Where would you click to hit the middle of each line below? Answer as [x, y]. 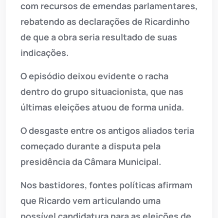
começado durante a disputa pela [91, 146]
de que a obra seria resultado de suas [99, 37]
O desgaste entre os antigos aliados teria [107, 131]
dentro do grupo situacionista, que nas [102, 92]
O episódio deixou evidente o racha [94, 76]
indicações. [45, 53]
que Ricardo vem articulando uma [91, 201]
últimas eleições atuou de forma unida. [102, 107]
